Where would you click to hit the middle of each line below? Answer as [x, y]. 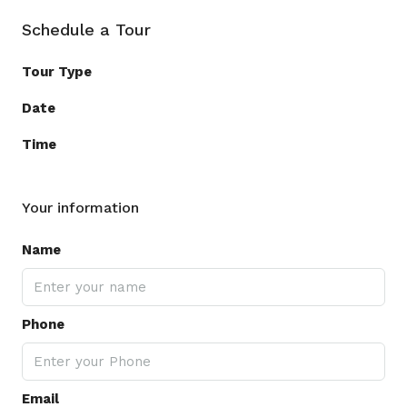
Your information [80, 208]
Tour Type [57, 72]
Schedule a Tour [86, 30]
